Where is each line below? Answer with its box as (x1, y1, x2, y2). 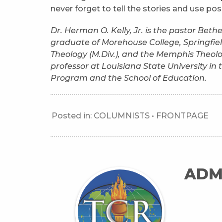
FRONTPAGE (156, 111, 209, 120)
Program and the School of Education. (51, 73, 209, 83)
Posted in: (52, 111, 94, 120)
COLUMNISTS (94, 111, 150, 120)
